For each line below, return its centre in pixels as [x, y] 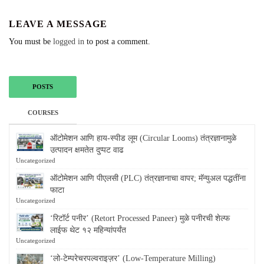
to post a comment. [117, 41]
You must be [31, 41]
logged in [69, 41]
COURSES [43, 112]
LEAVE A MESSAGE [58, 24]
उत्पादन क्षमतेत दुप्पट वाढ [87, 150]
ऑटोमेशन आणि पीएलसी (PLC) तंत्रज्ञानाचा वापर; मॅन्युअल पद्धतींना [148, 178]
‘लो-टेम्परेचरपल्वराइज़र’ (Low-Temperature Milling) [133, 258]
